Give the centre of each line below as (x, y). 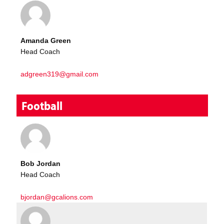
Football (42, 106)
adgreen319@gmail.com (60, 74)
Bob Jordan (41, 163)
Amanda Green (46, 40)
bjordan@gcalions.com (57, 197)
